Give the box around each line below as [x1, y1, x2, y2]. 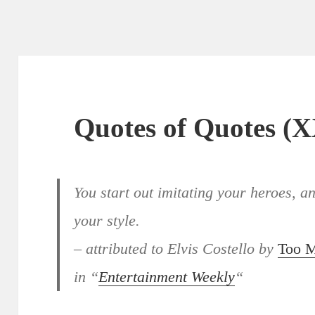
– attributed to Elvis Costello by [74, 240, 278, 258]
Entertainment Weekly [98, 268, 236, 286]
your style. [74, 212, 141, 230]
